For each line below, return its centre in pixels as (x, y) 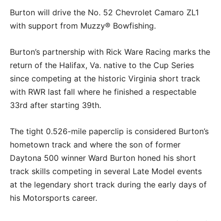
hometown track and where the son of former (95, 144)
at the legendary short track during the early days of (108, 184)
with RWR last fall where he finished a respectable (103, 92)
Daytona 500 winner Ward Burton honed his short (103, 158)
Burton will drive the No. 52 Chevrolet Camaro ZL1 (104, 12)
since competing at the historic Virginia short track (105, 78)
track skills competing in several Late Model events (106, 171)
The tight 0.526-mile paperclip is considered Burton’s (109, 131)
